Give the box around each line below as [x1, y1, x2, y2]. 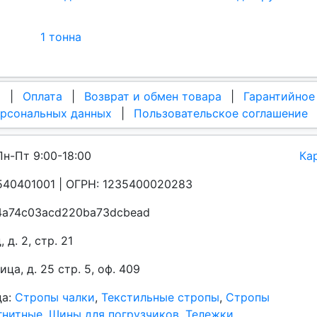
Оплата [23, 88, 62, 103]
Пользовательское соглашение [134, 105, 308, 120]
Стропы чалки [15, 289, 95, 304]
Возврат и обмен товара [84, 88, 221, 103]
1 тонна [40, 30, 81, 45]
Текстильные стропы [101, 289, 219, 304]
